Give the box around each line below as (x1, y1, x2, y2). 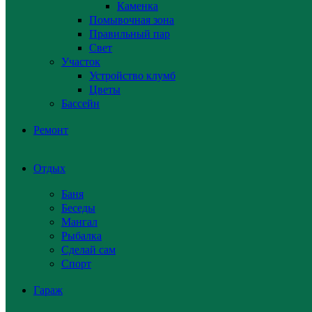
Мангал (61, 216, 97, 228)
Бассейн (61, 97, 100, 110)
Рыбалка (61, 230, 102, 242)
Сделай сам (61, 244, 116, 256)
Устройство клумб (89, 70, 175, 82)
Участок (61, 56, 100, 68)
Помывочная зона (89, 14, 174, 26)
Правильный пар (89, 28, 170, 40)
